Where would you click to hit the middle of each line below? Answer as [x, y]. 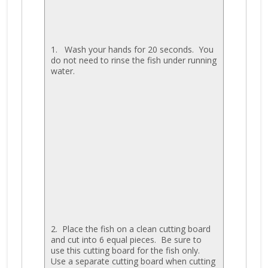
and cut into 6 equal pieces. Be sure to [126, 239]
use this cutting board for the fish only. [126, 250]
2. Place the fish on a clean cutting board [130, 229]
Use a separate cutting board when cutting [133, 261]
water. [63, 71]
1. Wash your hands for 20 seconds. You [132, 49]
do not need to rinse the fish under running [133, 60]
